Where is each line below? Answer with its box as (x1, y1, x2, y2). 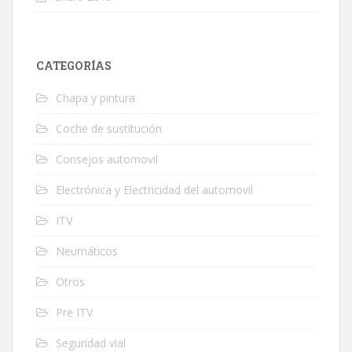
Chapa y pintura (56, 90, 135, 105)
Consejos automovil (56, 151, 158, 167)
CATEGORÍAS (36, 57, 112, 73)
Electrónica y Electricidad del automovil (56, 181, 253, 197)
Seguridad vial (56, 335, 126, 350)
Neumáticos (56, 243, 118, 258)
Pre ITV (56, 304, 93, 320)
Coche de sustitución (56, 120, 162, 136)
